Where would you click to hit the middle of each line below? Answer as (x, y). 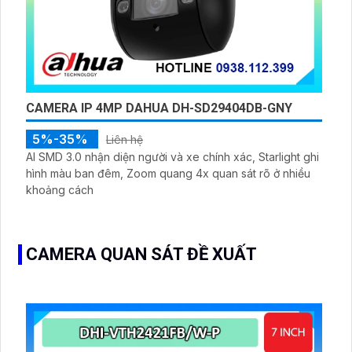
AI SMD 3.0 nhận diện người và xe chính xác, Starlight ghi (172, 156)
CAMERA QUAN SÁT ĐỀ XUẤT (141, 254)
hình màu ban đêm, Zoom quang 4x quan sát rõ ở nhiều (168, 173)
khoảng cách (60, 189)
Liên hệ (125, 139)
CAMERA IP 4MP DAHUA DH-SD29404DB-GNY (159, 108)
